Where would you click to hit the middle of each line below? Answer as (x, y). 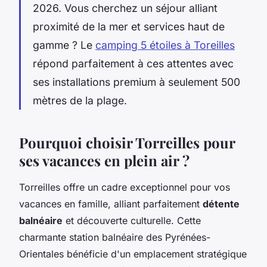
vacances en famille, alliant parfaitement (111, 204)
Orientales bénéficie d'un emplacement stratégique (133, 254)
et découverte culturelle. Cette (132, 220)
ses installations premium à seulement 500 (136, 82)
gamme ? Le (64, 45)
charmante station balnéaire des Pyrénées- (115, 237)
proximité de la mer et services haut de (129, 26)
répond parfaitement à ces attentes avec (133, 63)
